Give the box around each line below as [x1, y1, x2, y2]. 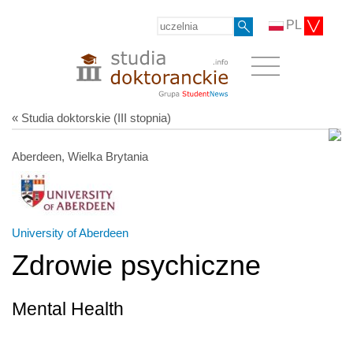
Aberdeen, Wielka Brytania [12, 149, 148, 163]
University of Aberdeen [12, 225, 128, 240]
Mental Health [12, 299, 124, 319]
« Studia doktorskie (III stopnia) [12, 110, 171, 124]
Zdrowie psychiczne [12, 248, 261, 281]
